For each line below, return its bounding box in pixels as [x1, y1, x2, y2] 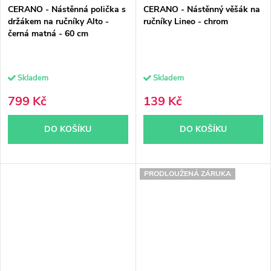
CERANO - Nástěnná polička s [8, 3, 126, 15]
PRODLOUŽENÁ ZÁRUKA [143, 168, 231, 178]
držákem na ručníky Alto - [8, 15, 109, 27]
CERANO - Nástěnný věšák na [143, 3, 260, 15]
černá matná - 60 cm [8, 27, 88, 39]
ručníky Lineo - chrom [143, 15, 228, 27]
